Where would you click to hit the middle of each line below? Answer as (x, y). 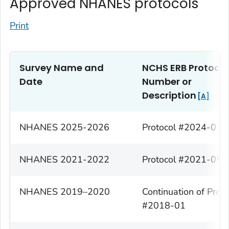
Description (169, 96)
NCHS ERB (164, 68)
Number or (167, 82)
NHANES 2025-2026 (64, 128)
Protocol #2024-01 (182, 128)
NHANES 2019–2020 (65, 192)
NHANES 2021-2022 (64, 160)
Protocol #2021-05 (182, 160)
